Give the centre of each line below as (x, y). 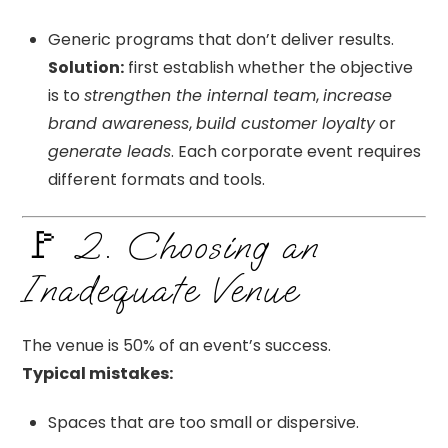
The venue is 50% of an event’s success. (177, 346)
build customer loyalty (285, 124)
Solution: (86, 68)
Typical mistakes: (98, 374)
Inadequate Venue (160, 290)
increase (357, 96)
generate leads (109, 152)
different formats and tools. (156, 180)
